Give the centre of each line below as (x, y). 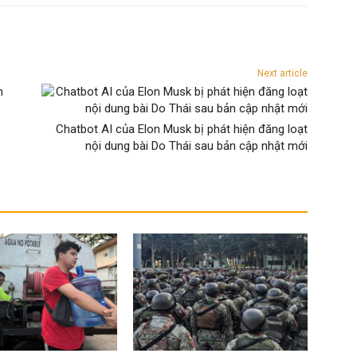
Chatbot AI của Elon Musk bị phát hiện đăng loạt (181, 129)
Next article (282, 74)
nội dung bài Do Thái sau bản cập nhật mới (196, 146)
